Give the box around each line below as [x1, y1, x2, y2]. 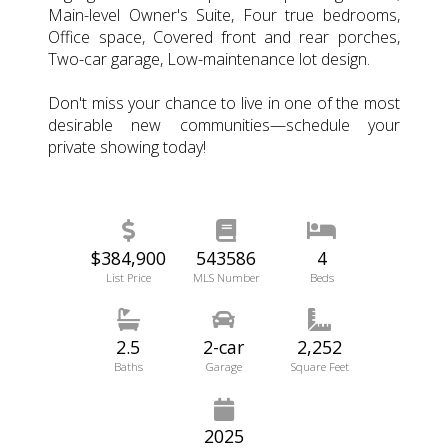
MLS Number [192, 269, 260, 285]
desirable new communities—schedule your [48, 113, 400, 136]
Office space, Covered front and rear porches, [48, 25, 400, 48]
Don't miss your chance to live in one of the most [48, 91, 400, 114]
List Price [105, 269, 151, 285]
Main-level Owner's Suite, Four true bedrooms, [48, 3, 400, 26]
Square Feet [290, 358, 349, 374]
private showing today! [48, 135, 207, 158]
